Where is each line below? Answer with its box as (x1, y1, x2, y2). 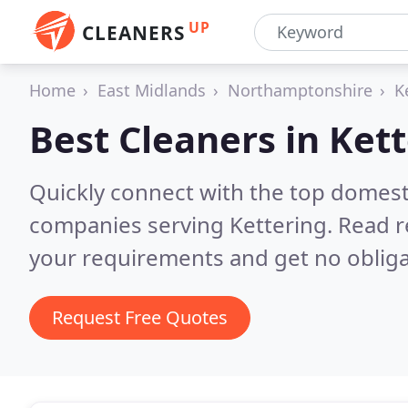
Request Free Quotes (52, 305, 228, 330)
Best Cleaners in (29, 114, 329, 164)
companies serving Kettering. (29, 209, 338, 240)
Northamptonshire (228, 79, 372, 101)
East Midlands (97, 79, 206, 101)
